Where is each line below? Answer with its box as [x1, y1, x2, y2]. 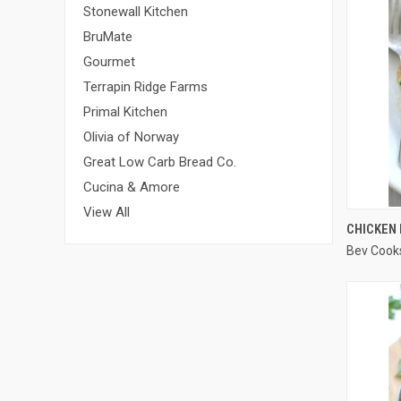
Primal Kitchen [83, 103, 167, 120]
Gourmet [83, 53, 135, 70]
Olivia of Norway [83, 128, 179, 145]
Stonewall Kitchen [83, 3, 188, 20]
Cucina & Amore [83, 178, 180, 195]
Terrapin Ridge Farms [83, 78, 208, 95]
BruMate [83, 28, 132, 45]
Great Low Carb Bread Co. [83, 153, 236, 170]
